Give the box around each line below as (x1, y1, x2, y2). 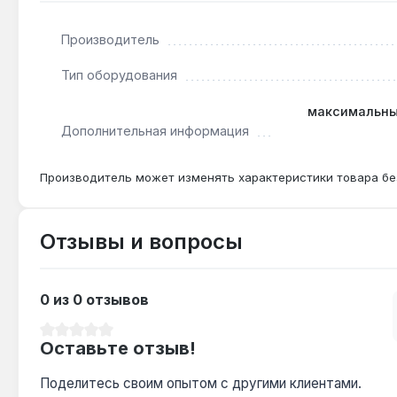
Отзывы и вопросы (40, 228, 243, 254)
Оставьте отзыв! (40, 337, 196, 359)
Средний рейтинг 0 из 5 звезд (39, 327, 229, 345)
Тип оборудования (61, 67, 177, 83)
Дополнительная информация (61, 122, 249, 138)
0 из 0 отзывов (40, 290, 149, 308)
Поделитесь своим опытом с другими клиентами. (40, 374, 362, 392)
